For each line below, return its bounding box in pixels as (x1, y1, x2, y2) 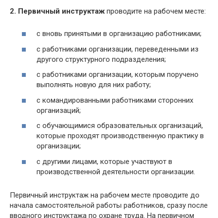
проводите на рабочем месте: (105, 6, 206, 16)
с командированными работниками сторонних (36, 95, 193, 105)
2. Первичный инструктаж (10, 6, 105, 16)
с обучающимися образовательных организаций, (36, 121, 203, 130)
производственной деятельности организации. (36, 167, 195, 176)
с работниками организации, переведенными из (36, 44, 199, 54)
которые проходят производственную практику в (36, 131, 204, 141)
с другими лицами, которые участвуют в (36, 157, 172, 166)
